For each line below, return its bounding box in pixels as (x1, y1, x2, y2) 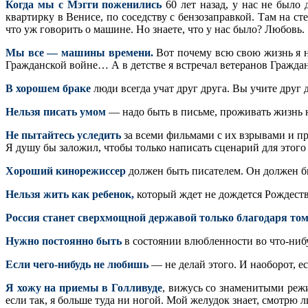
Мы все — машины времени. (5, 46, 153, 58)
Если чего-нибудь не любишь (5, 258, 148, 270)
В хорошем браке (5, 82, 91, 94)
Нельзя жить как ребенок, (5, 188, 134, 200)
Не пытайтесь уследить (5, 129, 121, 141)
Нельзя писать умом (5, 105, 106, 118)
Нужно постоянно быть (5, 234, 122, 247)
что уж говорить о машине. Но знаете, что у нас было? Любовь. (5, 23, 305, 35)
